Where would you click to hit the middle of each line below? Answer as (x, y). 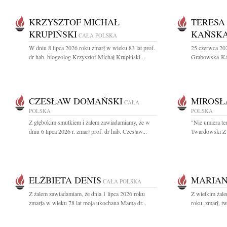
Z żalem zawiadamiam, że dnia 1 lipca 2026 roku (87, 194)
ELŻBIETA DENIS (65, 180)
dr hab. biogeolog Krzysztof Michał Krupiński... (87, 57)
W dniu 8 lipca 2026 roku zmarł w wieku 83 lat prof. (92, 48)
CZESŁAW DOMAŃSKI (76, 101)
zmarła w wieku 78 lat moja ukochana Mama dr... (88, 203)
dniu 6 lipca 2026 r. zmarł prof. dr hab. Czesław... (88, 131)
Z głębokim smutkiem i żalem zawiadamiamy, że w (89, 122)
